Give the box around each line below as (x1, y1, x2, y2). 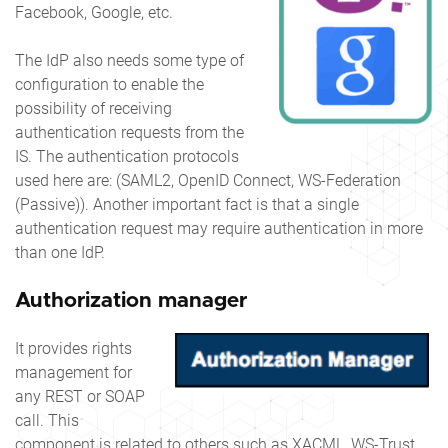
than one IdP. (15, 242, 113, 262)
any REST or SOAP (15, 386, 145, 406)
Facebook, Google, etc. (15, 2, 173, 22)
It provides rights (15, 338, 132, 358)
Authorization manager (15, 289, 247, 311)
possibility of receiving (15, 98, 172, 118)
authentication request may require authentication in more (15, 218, 423, 238)
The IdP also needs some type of (15, 50, 244, 70)
